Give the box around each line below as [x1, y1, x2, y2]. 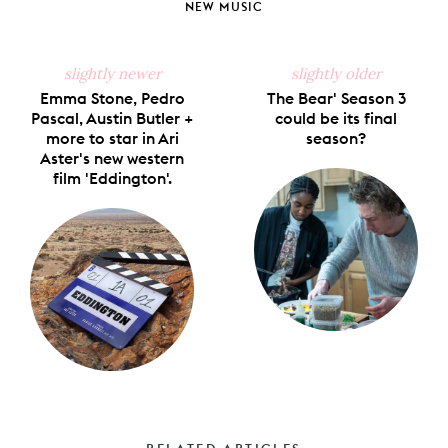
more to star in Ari [45, 128, 179, 149]
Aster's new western [40, 148, 184, 169]
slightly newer [63, 64, 161, 84]
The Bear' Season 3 [266, 88, 406, 109]
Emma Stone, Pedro [39, 88, 185, 109]
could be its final [275, 108, 397, 129]
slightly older [291, 64, 381, 84]
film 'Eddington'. [52, 168, 172, 189]
